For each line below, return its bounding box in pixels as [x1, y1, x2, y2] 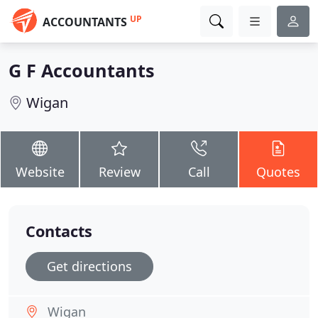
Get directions [47, 258, 132, 275]
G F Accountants [9, 58, 155, 82]
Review [98, 163, 141, 180]
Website [15, 163, 65, 180]
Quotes [256, 163, 300, 180]
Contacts [26, 221, 92, 241]
